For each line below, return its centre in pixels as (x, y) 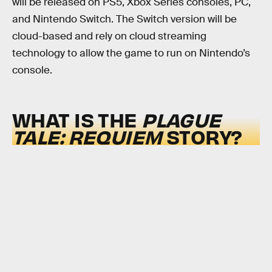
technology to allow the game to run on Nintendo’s (131, 53)
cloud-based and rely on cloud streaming (109, 36)
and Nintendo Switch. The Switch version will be (124, 19)
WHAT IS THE (77, 120)
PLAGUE (181, 120)
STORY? (202, 137)
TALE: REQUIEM (87, 137)
